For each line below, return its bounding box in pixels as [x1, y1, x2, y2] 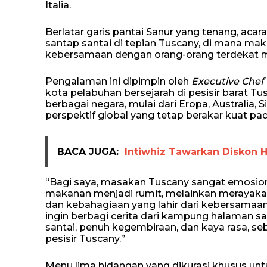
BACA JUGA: [57, 146, 119, 157]
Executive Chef [191, 76, 264, 87]
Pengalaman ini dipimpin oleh [45, 76, 191, 87]
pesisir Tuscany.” [45, 233, 125, 244]
